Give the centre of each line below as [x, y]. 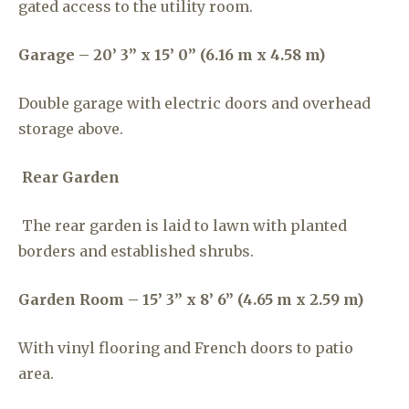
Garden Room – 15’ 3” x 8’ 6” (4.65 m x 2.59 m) [191, 299]
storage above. [71, 129]
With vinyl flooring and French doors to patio [186, 348]
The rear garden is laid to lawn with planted [184, 225]
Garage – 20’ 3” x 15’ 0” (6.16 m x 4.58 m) [172, 55]
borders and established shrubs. [136, 251]
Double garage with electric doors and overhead [194, 103]
